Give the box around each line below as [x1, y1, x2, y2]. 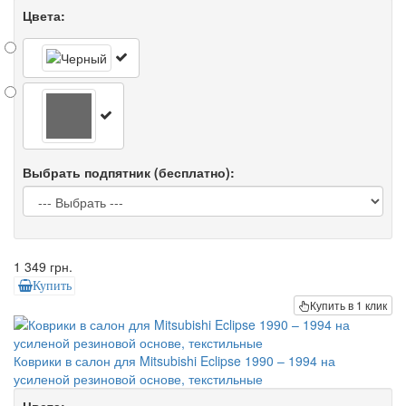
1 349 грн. [14, 257, 72, 276]
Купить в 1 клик [310, 296, 387, 313]
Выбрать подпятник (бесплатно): [23, 163, 235, 182]
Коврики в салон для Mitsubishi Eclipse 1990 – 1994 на [14, 351, 335, 370]
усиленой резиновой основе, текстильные [14, 369, 263, 388]
